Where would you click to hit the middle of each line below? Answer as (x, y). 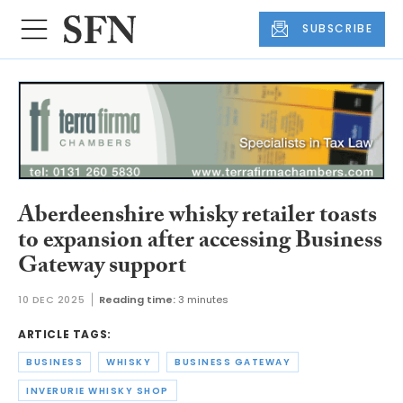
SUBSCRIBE (338, 29)
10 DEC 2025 (52, 300)
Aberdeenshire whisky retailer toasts (197, 217)
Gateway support (102, 268)
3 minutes (204, 300)
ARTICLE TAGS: (65, 335)
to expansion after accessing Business (200, 242)
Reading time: (138, 300)
